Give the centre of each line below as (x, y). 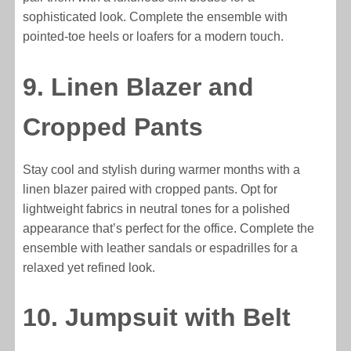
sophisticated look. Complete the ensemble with (156, 17)
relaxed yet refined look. (89, 267)
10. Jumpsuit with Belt (157, 318)
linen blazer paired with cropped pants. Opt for (150, 189)
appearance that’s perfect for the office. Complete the (169, 228)
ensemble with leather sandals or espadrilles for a (161, 248)
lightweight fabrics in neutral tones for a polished (157, 208)
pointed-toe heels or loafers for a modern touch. (154, 37)
